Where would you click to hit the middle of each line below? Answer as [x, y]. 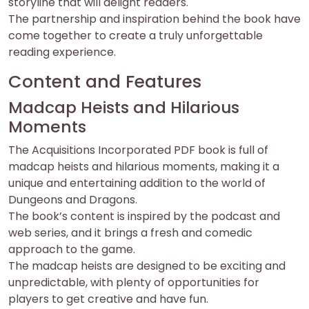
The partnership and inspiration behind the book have [154, 19]
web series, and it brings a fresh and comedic [130, 233]
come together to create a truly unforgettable [136, 36]
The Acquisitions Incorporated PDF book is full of [138, 150]
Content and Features [105, 82]
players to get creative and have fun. [108, 299]
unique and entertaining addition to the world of [137, 183]
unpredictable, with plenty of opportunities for [134, 282]
